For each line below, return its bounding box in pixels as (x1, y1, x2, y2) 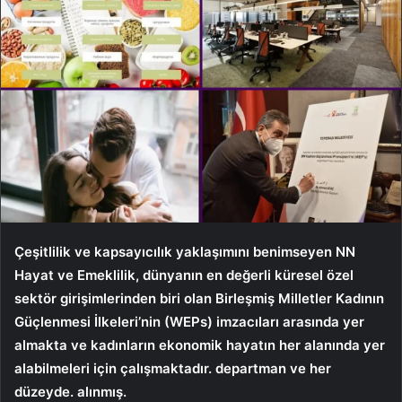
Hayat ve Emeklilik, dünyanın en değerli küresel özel (14, 266, 354, 284)
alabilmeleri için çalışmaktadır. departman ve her (14, 359, 331, 377)
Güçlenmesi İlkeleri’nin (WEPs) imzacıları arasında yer (14, 312, 364, 330)
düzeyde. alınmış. (14, 382, 127, 400)
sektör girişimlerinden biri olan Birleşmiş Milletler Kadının (14, 289, 384, 307)
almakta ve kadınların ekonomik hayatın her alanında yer (14, 336, 385, 354)
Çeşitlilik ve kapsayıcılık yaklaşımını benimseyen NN (14, 242, 355, 260)
